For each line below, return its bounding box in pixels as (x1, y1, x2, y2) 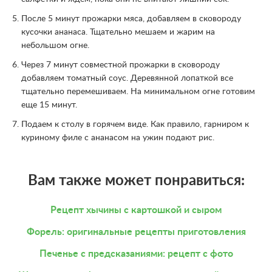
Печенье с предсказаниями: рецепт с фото (39, 249, 233, 259)
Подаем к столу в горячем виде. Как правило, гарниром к (21, 120, 249, 129)
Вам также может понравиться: (27, 174, 245, 189)
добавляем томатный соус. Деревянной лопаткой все (21, 74, 233, 83)
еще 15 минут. (21, 101, 77, 110)
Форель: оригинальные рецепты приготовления (26, 227, 246, 237)
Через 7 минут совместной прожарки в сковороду (21, 61, 220, 70)
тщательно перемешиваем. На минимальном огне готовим (21, 87, 255, 97)
